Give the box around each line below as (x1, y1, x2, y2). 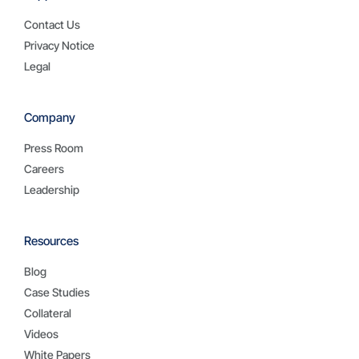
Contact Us (24, 18, 80, 32)
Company (24, 110, 75, 126)
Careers (24, 162, 64, 176)
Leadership (24, 183, 79, 197)
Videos (24, 327, 58, 341)
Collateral (24, 306, 71, 321)
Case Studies (24, 285, 90, 300)
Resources (24, 233, 79, 249)
